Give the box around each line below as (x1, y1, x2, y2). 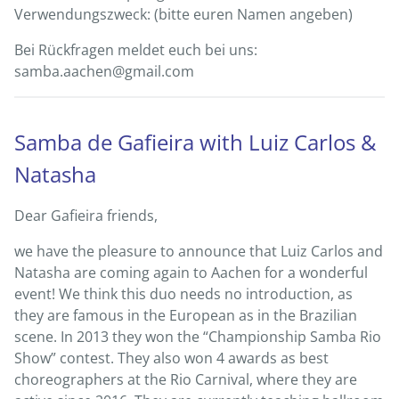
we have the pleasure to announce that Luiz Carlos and (14, 240, 383, 261)
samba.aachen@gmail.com (14, 61, 194, 81)
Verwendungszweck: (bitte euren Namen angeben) (14, 4, 353, 24)
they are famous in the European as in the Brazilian (14, 305, 357, 325)
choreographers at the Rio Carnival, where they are (14, 369, 357, 389)
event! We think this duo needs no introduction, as (14, 283, 353, 304)
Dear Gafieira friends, (14, 205, 158, 225)
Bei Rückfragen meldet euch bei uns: (14, 39, 257, 60)
